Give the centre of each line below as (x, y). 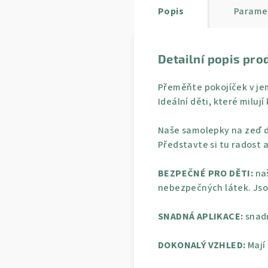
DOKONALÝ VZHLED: (202, 245)
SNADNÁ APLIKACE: (201, 216)
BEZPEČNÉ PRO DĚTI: (206, 173)
